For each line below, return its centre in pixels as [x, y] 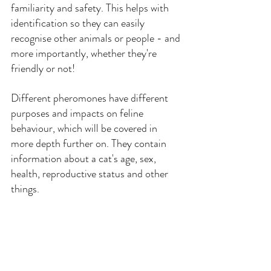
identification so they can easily [79, 23]
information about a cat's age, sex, [85, 159]
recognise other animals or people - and [97, 38]
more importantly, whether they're [85, 54]
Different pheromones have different [91, 98]
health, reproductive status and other [91, 174]
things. [25, 189]
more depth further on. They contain [90, 144]
